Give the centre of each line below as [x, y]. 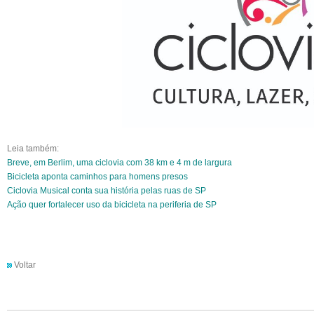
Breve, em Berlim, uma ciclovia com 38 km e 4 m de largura [120, 163]
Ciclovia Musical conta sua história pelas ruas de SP [107, 191]
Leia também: [33, 149]
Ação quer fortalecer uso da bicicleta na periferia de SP [112, 205]
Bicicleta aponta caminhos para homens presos [97, 177]
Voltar [25, 265]
